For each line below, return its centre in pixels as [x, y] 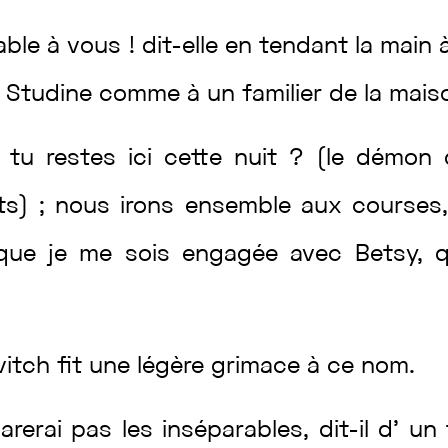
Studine [53, 95]
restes [87, 159]
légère [174, 367]
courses [396, 207]
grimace [259, 367]
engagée [236, 255]
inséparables [233, 431]
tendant [306, 47]
